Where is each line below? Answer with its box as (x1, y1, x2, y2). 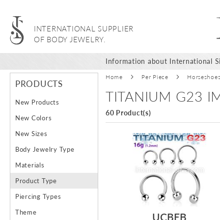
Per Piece (141, 73, 168, 81)
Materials (15, 161, 45, 169)
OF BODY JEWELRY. (33, 35, 106, 44)
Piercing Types (15, 192, 61, 200)
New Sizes (15, 129, 48, 137)
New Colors (15, 113, 52, 122)
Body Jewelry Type (15, 145, 75, 153)
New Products (15, 98, 59, 106)
